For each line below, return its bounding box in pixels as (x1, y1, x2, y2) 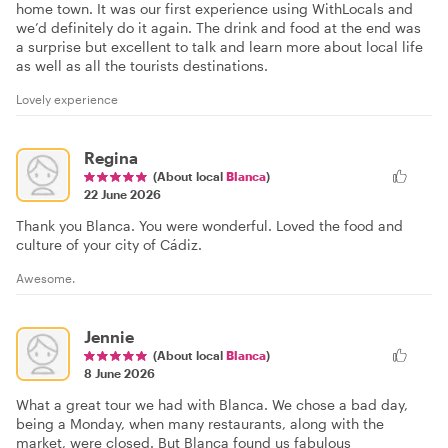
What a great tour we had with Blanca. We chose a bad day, (16, 396, 408, 413)
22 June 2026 (84, 187, 161, 201)
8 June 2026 (84, 366, 155, 380)
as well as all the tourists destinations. (16, 57, 268, 74)
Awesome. (16, 271, 75, 285)
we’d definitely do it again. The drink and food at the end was (16, 19, 421, 36)
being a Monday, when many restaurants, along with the (16, 415, 384, 432)
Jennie (84, 327, 134, 346)
